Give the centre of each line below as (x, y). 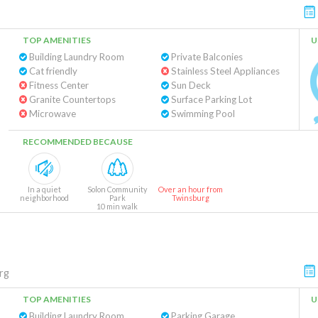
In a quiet (44, 189)
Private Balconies (205, 57)
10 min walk (117, 206)
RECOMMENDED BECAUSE (78, 142)
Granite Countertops (71, 99)
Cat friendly (52, 71)
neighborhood (44, 198)
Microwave (51, 114)
